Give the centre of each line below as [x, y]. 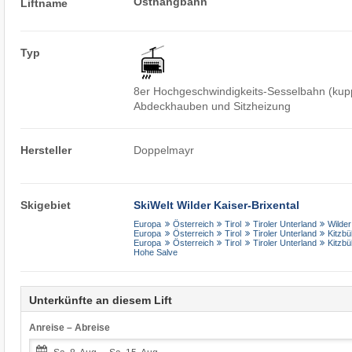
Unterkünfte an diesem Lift [100, 300]
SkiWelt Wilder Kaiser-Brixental [217, 205]
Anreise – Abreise [69, 327]
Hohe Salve [156, 252]
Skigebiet [45, 205]
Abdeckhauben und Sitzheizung [213, 106]
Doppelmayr [164, 150]
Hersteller [46, 150]
